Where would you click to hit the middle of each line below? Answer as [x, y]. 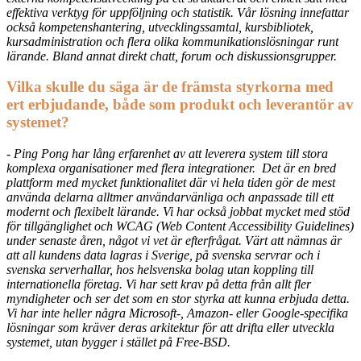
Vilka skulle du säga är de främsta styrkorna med [170, 87]
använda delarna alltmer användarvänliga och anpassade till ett [170, 197]
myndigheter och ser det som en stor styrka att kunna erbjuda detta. [178, 299]
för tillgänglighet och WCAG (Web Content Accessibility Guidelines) [180, 226]
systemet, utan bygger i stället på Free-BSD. [118, 342]
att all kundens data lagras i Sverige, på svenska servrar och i [163, 255]
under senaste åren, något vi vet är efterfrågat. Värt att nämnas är [174, 241]
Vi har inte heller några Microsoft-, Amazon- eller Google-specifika [177, 313]
